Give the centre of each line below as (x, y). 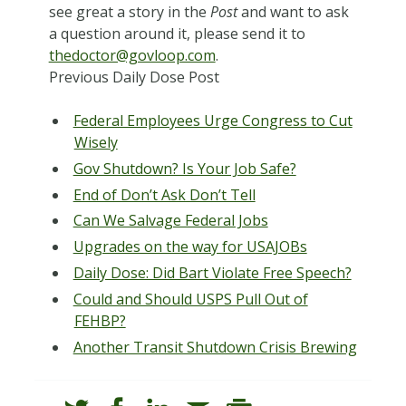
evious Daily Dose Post (141, 77)
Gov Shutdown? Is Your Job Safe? (184, 168)
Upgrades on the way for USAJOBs (190, 247)
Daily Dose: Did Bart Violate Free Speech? (212, 272)
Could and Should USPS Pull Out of (190, 299)
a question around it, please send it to (177, 33)
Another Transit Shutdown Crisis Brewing (215, 347)
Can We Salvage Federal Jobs (170, 221)
